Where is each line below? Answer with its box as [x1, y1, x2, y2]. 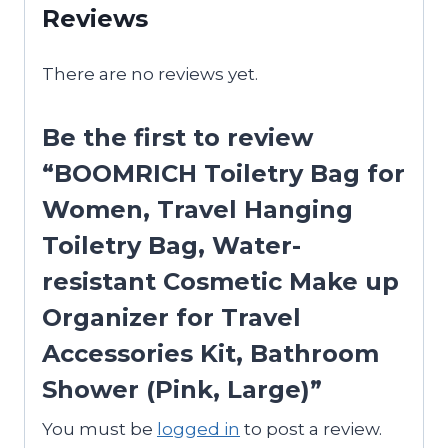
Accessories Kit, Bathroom [42, 338, 379, 368]
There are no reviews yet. [42, 63, 258, 84]
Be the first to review [42, 122, 313, 152]
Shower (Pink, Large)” [42, 374, 322, 404]
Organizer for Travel [42, 302, 301, 332]
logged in [157, 418, 240, 439]
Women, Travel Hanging [42, 194, 353, 224]
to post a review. [240, 418, 382, 439]
